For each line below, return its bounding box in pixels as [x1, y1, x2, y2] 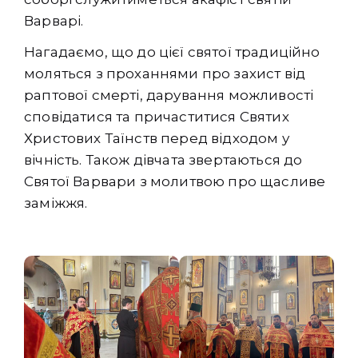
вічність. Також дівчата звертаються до [24, 152, 303, 169]
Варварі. [24, 13, 84, 30]
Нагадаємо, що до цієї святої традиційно [24, 44, 320, 61]
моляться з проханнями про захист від [24, 66, 306, 82]
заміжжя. [24, 195, 88, 212]
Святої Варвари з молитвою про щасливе [24, 173, 326, 190]
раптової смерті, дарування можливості [24, 87, 314, 104]
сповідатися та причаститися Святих [24, 109, 289, 125]
